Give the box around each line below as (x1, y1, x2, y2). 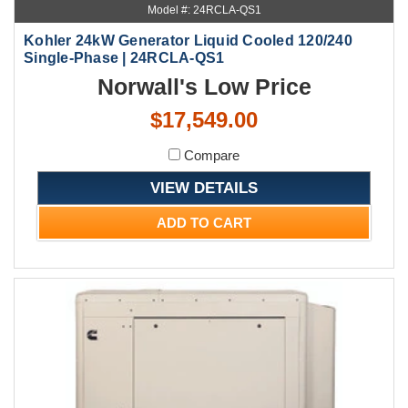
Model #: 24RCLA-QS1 (147, 3, 261, 16)
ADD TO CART (157, 214, 251, 230)
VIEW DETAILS (150, 178, 258, 196)
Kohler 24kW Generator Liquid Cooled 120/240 (24, 32, 352, 48)
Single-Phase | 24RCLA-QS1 (24, 49, 225, 66)
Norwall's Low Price (97, 73, 311, 99)
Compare (180, 147, 240, 163)
